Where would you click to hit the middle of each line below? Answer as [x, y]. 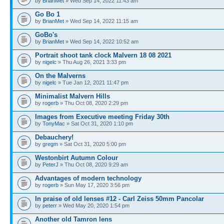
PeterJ [50, 164]
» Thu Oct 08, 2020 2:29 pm [93, 103]
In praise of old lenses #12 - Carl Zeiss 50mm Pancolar [119, 199]
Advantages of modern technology [88, 178]
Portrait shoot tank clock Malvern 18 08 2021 [103, 55]
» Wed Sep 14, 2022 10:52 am [101, 41]
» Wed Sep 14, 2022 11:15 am [101, 21]
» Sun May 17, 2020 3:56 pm [94, 185]
